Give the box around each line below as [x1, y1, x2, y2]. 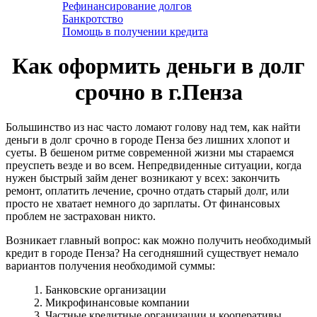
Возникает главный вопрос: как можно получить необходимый [6, 234, 311, 246]
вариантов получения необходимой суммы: [6, 259, 215, 272]
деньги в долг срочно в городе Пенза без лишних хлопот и [6, 133, 290, 146]
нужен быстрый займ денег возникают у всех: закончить [6, 171, 279, 184]
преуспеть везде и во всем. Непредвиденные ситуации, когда [6, 158, 301, 171]
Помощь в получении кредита [62, 25, 208, 38]
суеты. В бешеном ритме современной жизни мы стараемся [6, 146, 294, 158]
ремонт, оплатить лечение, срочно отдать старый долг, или [6, 184, 289, 197]
